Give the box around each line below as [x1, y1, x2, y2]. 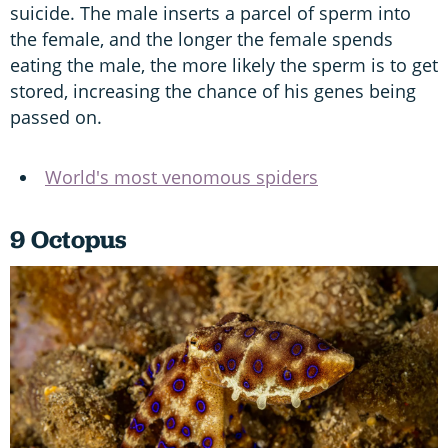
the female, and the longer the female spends [10, 26, 393, 51]
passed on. [10, 104, 102, 129]
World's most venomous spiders [45, 164, 318, 189]
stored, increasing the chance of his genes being [10, 78, 416, 103]
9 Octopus [10, 222, 127, 256]
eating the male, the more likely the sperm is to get [10, 52, 438, 77]
